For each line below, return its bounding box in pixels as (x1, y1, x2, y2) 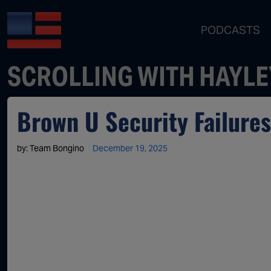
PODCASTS (201, 23, 260, 37)
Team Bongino (30, 143, 84, 154)
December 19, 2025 (93, 143, 168, 154)
